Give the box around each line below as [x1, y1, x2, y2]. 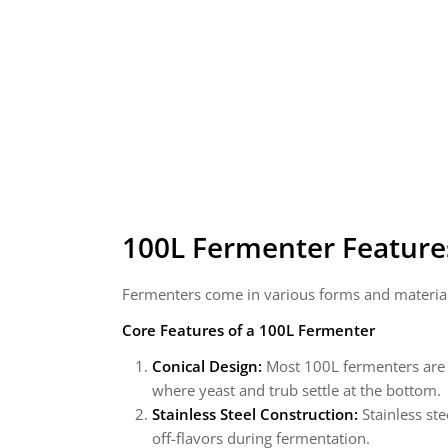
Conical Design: [152, 356, 262, 376]
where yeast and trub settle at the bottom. [152, 380, 441, 400]
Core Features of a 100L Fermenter [122, 320, 375, 340]
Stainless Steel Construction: [152, 404, 358, 424]
